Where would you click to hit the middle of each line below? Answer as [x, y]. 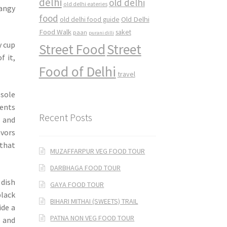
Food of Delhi [77, 72]
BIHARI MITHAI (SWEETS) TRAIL [94, 201]
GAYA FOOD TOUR [77, 184]
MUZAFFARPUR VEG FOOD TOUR [98, 151]
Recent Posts [65, 118]
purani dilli [101, 33]
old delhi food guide [89, 20]
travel [126, 74]
